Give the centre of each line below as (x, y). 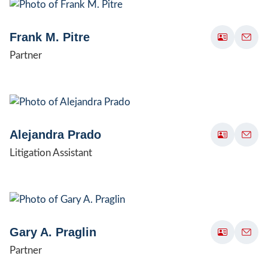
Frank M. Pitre (50, 37)
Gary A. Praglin (53, 232)
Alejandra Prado (55, 134)
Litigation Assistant (51, 153)
